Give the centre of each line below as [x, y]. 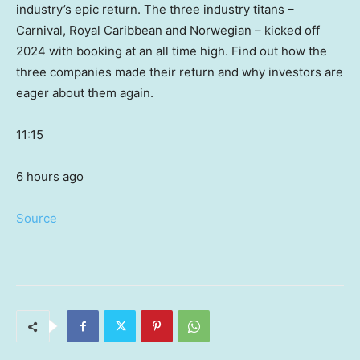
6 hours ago [50, 177]
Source [37, 219]
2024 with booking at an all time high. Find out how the [172, 51]
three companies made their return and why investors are [180, 72]
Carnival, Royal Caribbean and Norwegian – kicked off [168, 31]
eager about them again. [85, 93]
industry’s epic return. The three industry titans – [155, 10]
